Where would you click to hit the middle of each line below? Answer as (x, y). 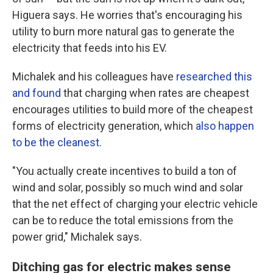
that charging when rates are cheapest (155, 93)
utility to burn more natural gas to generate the (123, 32)
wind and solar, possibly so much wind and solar (128, 188)
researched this (214, 77)
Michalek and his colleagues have (94, 77)
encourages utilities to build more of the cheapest (133, 110)
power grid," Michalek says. (77, 237)
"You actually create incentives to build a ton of (125, 171)
